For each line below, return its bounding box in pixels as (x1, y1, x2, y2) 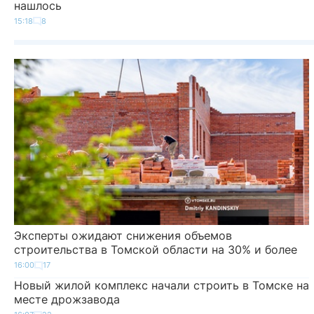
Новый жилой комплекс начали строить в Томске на (14, 278, 309, 293)
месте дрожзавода (14, 292, 120, 307)
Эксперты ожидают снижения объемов (14, 228, 232, 243)
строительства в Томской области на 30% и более (14, 243, 297, 257)
